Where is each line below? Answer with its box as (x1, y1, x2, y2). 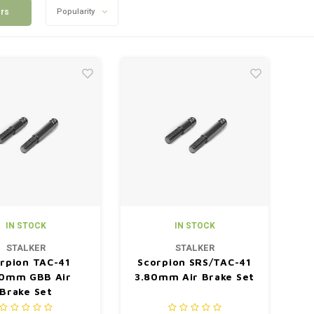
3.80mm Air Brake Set (135, 271, 254, 282)
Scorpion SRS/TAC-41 (137, 256, 252, 268)
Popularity (56, 6, 95, 18)
